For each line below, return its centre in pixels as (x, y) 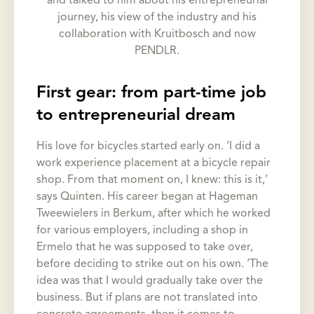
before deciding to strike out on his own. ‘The (152, 265)
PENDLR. (157, 52)
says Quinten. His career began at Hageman (147, 197)
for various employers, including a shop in (142, 231)
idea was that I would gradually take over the (150, 281)
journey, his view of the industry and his (157, 18)
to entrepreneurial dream (136, 116)
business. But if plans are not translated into (147, 298)
